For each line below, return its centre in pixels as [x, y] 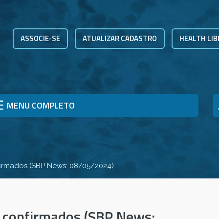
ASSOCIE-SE [40, 38]
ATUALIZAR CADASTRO [120, 38]
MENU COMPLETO [41, 106]
